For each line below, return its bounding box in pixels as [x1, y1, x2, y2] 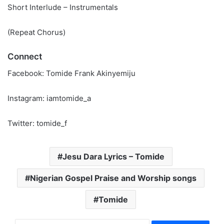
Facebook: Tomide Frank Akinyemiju [7, 68, 135, 78]
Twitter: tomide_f [7, 118, 67, 128]
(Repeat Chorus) [7, 27, 65, 37]
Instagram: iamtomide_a [7, 93, 91, 103]
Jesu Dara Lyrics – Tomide [62, 151, 164, 161]
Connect [7, 51, 42, 61]
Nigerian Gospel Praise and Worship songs [30, 172, 196, 183]
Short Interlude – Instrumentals [7, 2, 118, 12]
